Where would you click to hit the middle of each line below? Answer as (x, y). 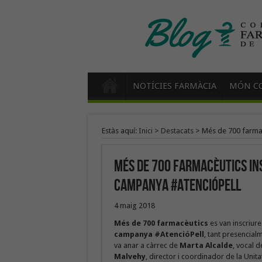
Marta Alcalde (206, 245)
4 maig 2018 (134, 206)
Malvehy (130, 256)
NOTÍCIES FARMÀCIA (174, 86)
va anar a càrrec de (146, 245)
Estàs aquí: (120, 131)
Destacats (177, 131)
